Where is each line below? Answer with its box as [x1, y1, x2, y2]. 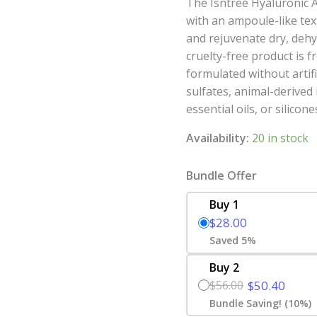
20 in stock [252, 129, 309, 146]
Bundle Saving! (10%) [209, 296, 312, 310]
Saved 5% [209, 234, 257, 248]
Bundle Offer [186, 167, 258, 183]
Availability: [186, 129, 250, 146]
